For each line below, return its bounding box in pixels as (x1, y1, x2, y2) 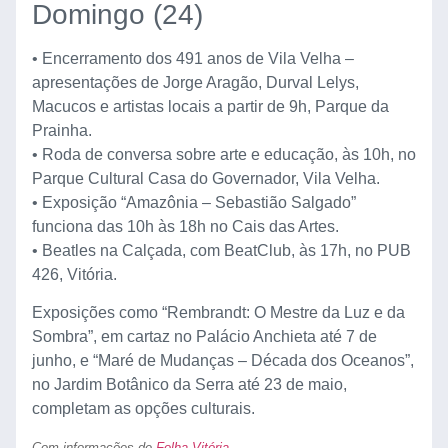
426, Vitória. (32, 265, 117, 283)
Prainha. (32, 121, 92, 139)
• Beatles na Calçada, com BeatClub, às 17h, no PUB (32, 241, 411, 259)
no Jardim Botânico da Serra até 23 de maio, (32, 376, 347, 394)
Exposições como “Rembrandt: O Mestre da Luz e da (32, 304, 405, 322)
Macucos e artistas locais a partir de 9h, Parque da (32, 97, 389, 115)
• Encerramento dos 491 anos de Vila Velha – (32, 49, 354, 67)
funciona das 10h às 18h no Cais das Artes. (32, 217, 339, 235)
